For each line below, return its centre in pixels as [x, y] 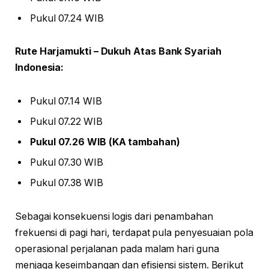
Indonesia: [40, 68]
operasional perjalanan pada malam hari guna [117, 249]
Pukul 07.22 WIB [66, 121]
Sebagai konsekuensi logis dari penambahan [114, 216]
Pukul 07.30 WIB [67, 162]
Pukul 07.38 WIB [67, 183]
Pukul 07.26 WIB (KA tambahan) [105, 142]
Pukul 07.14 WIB [66, 101]
